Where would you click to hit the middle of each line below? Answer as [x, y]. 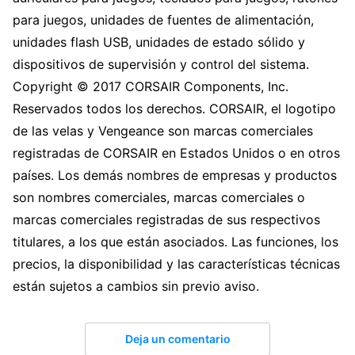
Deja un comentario [177, 338]
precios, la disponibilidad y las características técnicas [176, 264]
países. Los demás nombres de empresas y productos [175, 176]
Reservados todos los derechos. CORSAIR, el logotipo [174, 109]
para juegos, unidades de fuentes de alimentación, [163, 20]
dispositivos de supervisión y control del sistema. [161, 65]
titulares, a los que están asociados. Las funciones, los [176, 242]
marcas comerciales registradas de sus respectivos [166, 220]
